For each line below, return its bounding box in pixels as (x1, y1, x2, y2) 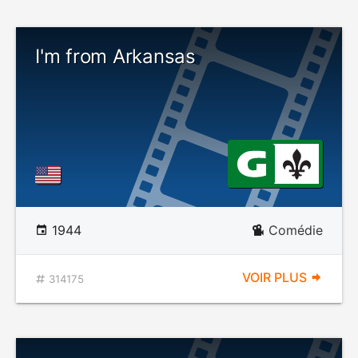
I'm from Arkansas (35, 45, 196, 68)
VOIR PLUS (242, 269, 310, 285)
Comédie (268, 222, 323, 238)
